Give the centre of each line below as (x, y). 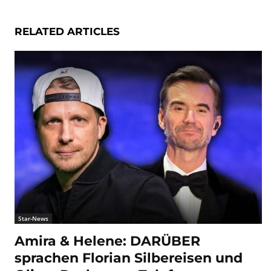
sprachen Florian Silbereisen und (129, 258)
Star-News (33, 219)
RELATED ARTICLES (67, 32)
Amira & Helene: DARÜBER (107, 241)
